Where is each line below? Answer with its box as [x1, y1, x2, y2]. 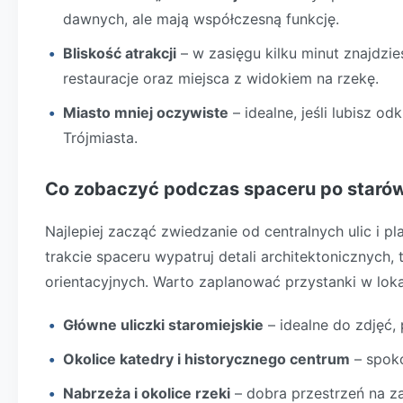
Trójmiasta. [63, 129, 138, 147]
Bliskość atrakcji [63, 44, 176, 62]
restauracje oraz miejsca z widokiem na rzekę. [63, 69, 379, 87]
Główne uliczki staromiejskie [63, 316, 264, 334]
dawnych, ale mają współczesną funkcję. [63, 10, 339, 28]
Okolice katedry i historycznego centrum [63, 350, 350, 368]
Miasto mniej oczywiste [63, 103, 228, 121]
